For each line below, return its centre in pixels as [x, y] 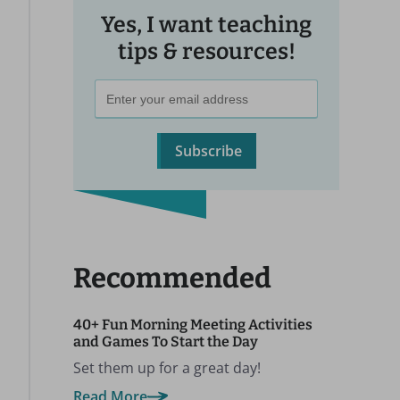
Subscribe [208, 151]
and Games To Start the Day [166, 342]
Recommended [172, 278]
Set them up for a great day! [167, 368]
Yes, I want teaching [206, 25]
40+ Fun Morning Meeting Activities [193, 325]
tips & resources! [206, 52]
